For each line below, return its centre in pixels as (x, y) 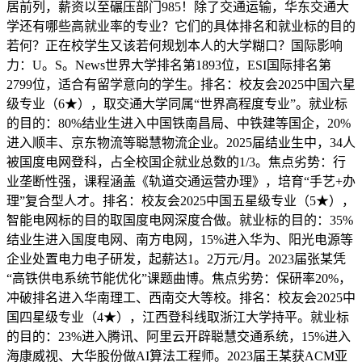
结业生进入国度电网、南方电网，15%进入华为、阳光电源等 (180, 239)
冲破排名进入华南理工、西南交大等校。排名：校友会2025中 (181, 297)
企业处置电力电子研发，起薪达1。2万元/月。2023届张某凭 (176, 259)
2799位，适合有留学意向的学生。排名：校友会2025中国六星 (181, 84)
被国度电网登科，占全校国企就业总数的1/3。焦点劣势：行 (176, 162)
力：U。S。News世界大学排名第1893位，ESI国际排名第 (169, 65)
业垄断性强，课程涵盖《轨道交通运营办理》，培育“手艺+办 (181, 181)
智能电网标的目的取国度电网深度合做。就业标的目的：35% (180, 220)
